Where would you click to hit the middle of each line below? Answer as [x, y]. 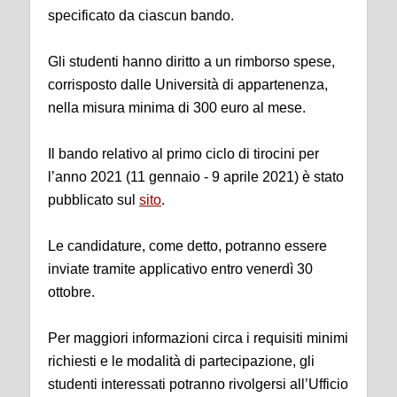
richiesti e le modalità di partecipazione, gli [181, 361]
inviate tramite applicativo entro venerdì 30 [180, 269]
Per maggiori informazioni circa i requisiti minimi [198, 338]
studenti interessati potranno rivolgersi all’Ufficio [198, 384]
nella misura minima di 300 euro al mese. [177, 108]
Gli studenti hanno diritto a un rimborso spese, [191, 62]
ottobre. [71, 292]
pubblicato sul [93, 200]
